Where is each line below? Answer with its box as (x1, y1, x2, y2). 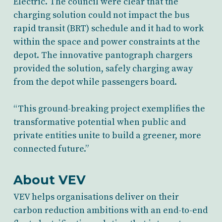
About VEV (13, 172, 86, 187)
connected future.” (13, 143, 89, 155)
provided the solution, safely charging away (13, 63, 193, 74)
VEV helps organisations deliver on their (13, 191, 179, 203)
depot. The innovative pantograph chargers (13, 50, 192, 61)
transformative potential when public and (13, 116, 186, 128)
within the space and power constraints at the (13, 36, 200, 48)
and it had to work (130, 23, 204, 34)
